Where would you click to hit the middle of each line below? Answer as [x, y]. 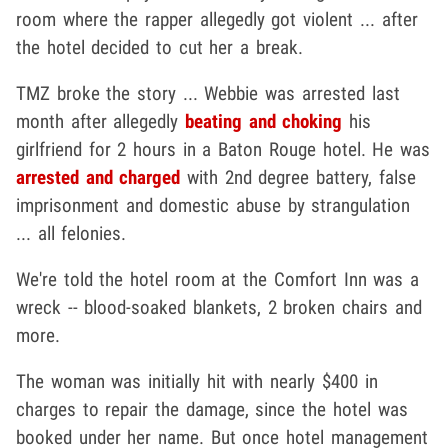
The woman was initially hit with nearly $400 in [197, 382]
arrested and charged [98, 178]
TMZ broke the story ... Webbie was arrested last [208, 94]
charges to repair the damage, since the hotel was [212, 410]
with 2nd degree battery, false [298, 178]
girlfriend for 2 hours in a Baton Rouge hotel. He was [223, 150]
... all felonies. [71, 234]
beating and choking [264, 122]
